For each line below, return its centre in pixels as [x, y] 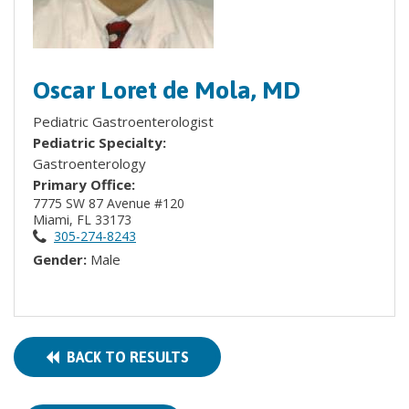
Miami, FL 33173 [84, 220]
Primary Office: [84, 184]
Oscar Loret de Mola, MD [167, 90]
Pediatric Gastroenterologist [123, 121]
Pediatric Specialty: [101, 142]
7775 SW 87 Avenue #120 [110, 203]
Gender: [62, 259]
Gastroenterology [89, 163]
